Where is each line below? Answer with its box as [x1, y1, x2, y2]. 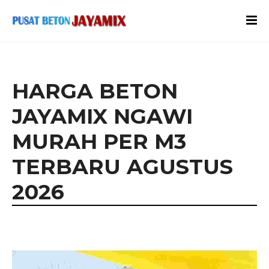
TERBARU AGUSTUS [12, 154, 233, 180]
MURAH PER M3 [12, 128, 186, 155]
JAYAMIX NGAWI [12, 103, 193, 130]
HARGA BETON [12, 78, 178, 104]
